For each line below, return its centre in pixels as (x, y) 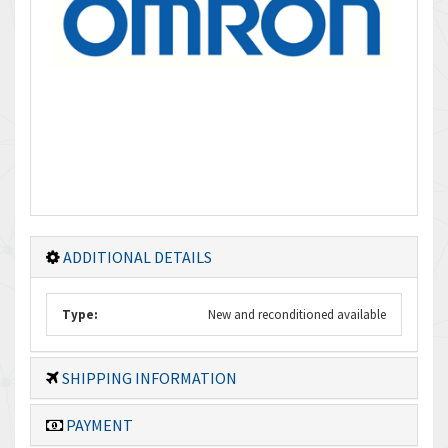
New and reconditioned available (297, 314)
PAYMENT (98, 425)
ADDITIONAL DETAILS (136, 257)
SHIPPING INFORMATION (148, 378)
